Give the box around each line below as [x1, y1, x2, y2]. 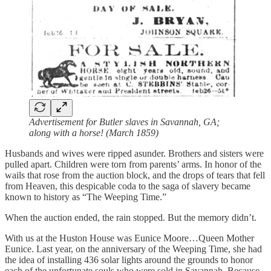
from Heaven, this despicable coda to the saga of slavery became [5, 180, 250, 191]
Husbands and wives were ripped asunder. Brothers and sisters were [5, 148, 264, 158]
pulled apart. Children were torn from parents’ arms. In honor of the [5, 158, 261, 169]
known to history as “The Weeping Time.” [5, 191, 166, 202]
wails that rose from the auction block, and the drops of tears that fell [5, 169, 265, 180]
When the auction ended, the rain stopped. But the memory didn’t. [5, 212, 259, 223]
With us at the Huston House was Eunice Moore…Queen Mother [5, 232, 254, 243]
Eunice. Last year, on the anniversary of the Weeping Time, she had [5, 243, 262, 254]
